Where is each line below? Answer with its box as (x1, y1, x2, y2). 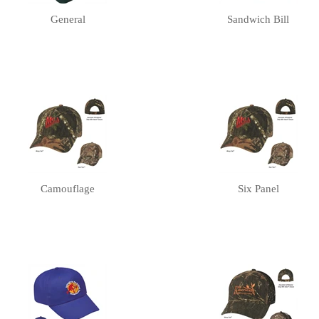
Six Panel (237, 183, 279, 195)
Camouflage (41, 183, 95, 195)
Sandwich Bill (227, 14, 290, 26)
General (50, 14, 85, 26)
